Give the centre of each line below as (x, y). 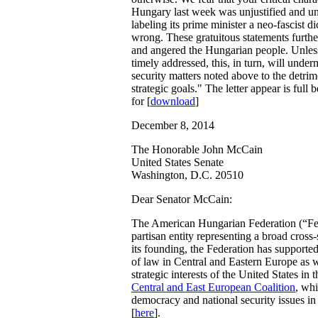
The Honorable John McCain (197, 149)
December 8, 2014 (173, 125)
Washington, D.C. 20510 (187, 175)
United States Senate (177, 162)
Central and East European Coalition (213, 287)
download (173, 101)
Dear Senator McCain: (182, 199)
